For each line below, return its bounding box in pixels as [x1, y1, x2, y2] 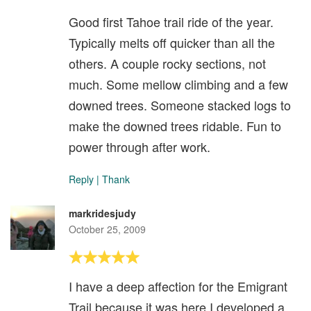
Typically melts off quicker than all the [69, 33, 275, 51]
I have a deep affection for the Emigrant [69, 276, 287, 295]
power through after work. [69, 137, 210, 155]
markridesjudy [69, 205, 136, 220]
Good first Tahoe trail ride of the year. [69, 12, 274, 31]
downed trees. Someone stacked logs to [69, 95, 291, 114]
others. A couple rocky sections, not [69, 53, 266, 72]
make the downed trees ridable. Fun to [69, 116, 281, 135]
